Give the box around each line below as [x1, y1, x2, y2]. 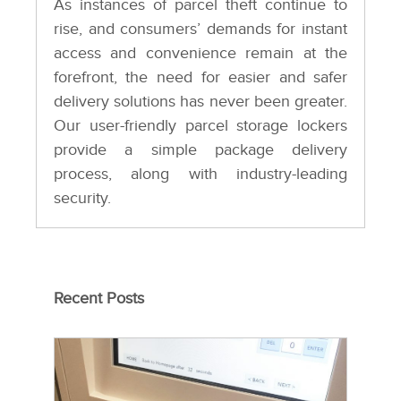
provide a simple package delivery [53, 141, 348, 160]
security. [53, 189, 111, 209]
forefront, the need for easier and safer [53, 68, 348, 88]
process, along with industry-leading [53, 165, 348, 184]
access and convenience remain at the [53, 44, 348, 64]
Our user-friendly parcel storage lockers [53, 116, 348, 136]
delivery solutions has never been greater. [53, 92, 348, 112]
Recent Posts [54, 289, 144, 309]
